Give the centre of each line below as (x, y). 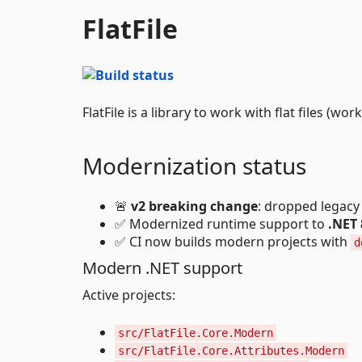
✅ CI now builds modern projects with (233, 241)
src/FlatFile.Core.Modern (196, 333)
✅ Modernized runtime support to (221, 223)
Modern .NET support (162, 267)
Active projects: (129, 295)
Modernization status (194, 165)
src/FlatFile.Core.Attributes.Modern (231, 350)
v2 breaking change (194, 206)
